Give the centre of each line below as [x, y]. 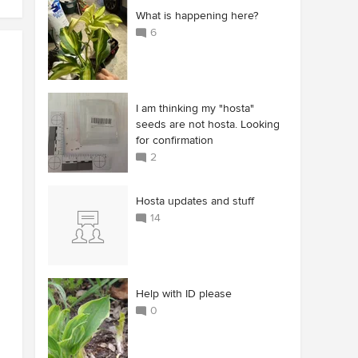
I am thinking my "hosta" [195, 108]
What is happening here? [197, 16]
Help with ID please [184, 294]
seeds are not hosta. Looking [208, 124]
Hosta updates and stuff [195, 201]
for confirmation [175, 140]
